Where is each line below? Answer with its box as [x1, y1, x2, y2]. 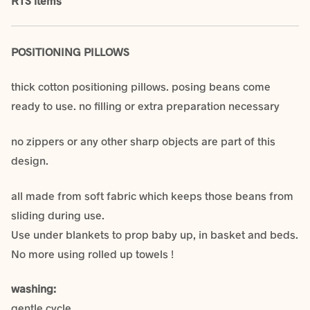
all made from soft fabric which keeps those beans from [11, 188, 293, 202]
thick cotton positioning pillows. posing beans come [11, 80, 271, 93]
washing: [11, 282, 56, 295]
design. [11, 154, 48, 167]
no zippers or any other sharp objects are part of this [11, 134, 275, 148]
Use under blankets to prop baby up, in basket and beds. [11, 227, 298, 241]
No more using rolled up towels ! [11, 246, 174, 260]
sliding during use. [11, 208, 104, 221]
